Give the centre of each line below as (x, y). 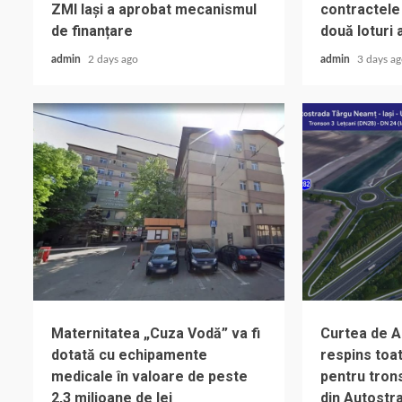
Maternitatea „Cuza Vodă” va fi (156, 334)
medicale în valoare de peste (149, 377)
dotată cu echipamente (129, 355)
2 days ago (113, 60)
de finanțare (92, 31)
